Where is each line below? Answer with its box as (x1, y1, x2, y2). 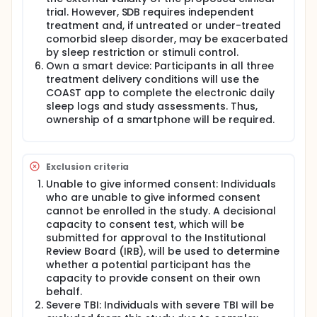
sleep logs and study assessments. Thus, (46, 99, 258, 113)
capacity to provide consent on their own (46, 271, 260, 285)
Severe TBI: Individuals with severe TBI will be (46, 298, 274, 312)
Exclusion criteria (46, 160, 129, 173)
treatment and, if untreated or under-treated (46, 18, 281, 33)
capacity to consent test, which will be (46, 217, 244, 231)
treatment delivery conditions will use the (46, 72, 259, 86)
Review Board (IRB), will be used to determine (46, 244, 279, 258)
